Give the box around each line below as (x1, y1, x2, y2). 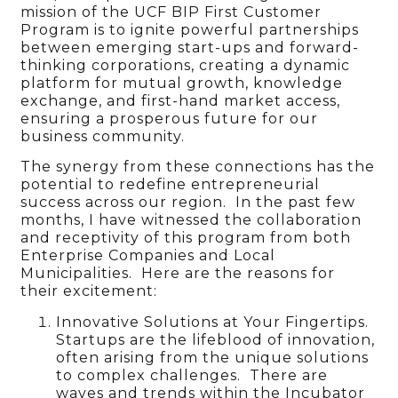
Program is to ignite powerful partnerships (20, 20, 360, 38)
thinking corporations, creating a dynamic (20, 56, 351, 74)
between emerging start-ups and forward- (20, 38, 360, 56)
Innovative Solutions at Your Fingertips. (56, 313, 370, 330)
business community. (20, 127, 186, 145)
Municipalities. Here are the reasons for (20, 265, 336, 283)
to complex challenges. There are (56, 366, 329, 384)
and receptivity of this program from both (20, 229, 352, 247)
